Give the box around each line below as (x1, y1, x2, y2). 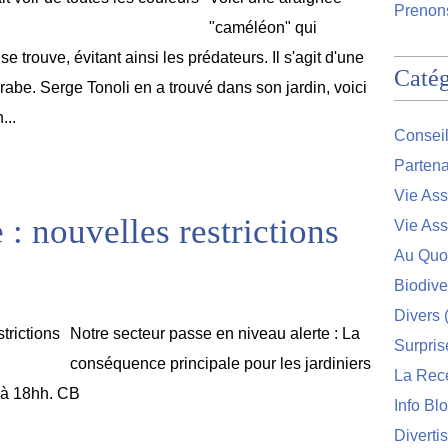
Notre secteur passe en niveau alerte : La (70, 325, 360, 342)
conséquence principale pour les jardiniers (70, 355, 371, 372)
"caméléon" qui (209, 19, 317, 36)
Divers (394, 307, 440, 324)
